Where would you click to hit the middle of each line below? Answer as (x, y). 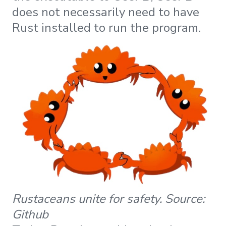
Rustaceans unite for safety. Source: (108, 199)
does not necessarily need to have (106, 12)
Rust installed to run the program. (106, 27)
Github (30, 214)
